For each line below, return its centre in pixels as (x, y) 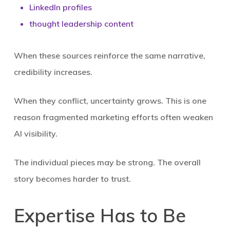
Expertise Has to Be (100, 215)
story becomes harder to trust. (72, 179)
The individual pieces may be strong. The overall (107, 162)
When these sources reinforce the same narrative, (109, 55)
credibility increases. (53, 72)
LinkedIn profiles (60, 7)
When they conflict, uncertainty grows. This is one (110, 101)
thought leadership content (81, 24)
